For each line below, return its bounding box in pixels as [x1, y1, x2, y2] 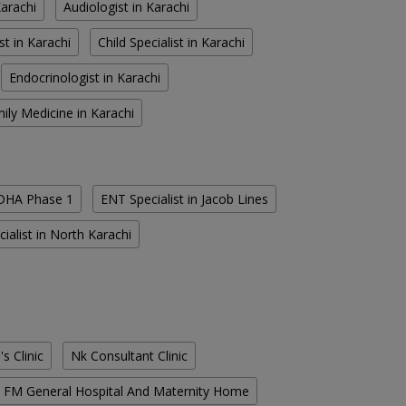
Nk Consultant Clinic [71, 347, 188, 365]
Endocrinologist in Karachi [9, 69, 160, 87]
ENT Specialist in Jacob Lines [101, 190, 268, 208]
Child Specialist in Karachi [98, 34, 245, 52]
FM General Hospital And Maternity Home [4, 382, 249, 401]
